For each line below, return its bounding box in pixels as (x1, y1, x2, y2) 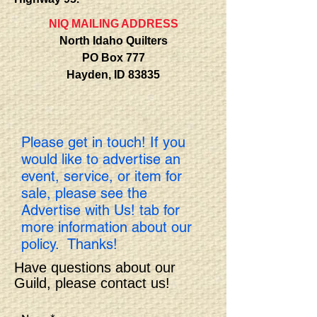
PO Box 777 (81, 52, 145, 64)
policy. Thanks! (21, 236, 117, 253)
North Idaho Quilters (59, 35, 168, 47)
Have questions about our (14, 260, 175, 275)
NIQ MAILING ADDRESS (48, 18, 178, 30)
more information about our (21, 219, 192, 236)
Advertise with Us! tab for (21, 202, 180, 219)
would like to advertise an (21, 151, 180, 168)
